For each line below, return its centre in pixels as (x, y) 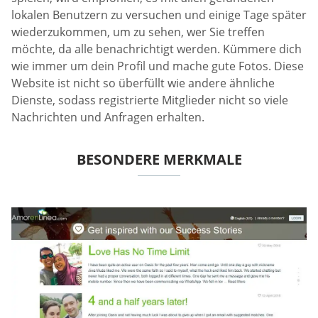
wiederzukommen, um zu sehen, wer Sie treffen (138, 32)
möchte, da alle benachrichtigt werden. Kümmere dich (157, 49)
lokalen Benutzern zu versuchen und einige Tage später (159, 15)
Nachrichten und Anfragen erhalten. (108, 117)
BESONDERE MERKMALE (159, 160)
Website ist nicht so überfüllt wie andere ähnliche (143, 83)
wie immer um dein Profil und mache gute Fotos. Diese (158, 66)
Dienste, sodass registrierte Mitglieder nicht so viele (150, 100)
